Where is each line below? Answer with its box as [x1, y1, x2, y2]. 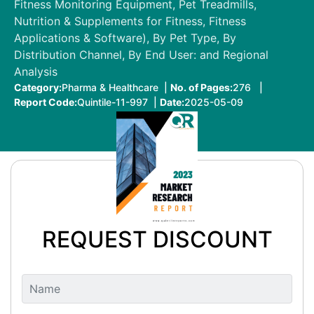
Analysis [14, 64, 57, 78]
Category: [14, 81, 62, 93]
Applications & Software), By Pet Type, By [14, 30, 236, 45]
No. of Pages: [170, 81, 233, 93]
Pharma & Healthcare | [62, 81, 170, 93]
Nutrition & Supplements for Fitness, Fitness [14, 13, 246, 28]
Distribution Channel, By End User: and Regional [14, 47, 268, 62]
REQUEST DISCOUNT [41, 225, 273, 253]
